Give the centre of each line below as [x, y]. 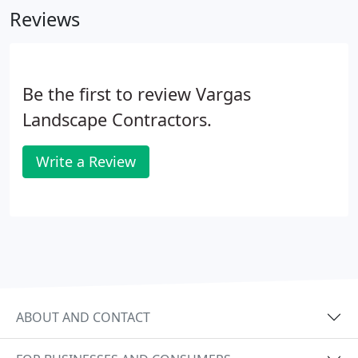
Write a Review [86, 161]
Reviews [45, 19]
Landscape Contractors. [117, 119]
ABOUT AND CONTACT [83, 317]
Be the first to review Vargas [137, 94]
